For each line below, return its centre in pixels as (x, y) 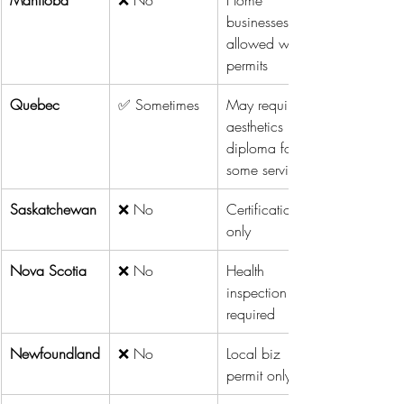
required (251, 313)
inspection (259, 292)
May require (265, 104)
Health (248, 270)
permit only (259, 375)
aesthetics (257, 126)
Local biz (256, 353)
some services (267, 169)
